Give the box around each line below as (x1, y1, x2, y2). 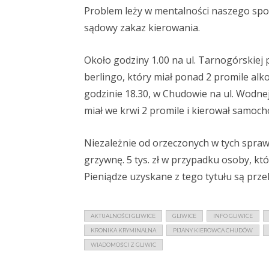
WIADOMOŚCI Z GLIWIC (91, 241, 156, 249)
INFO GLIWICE (213, 213, 253, 220)
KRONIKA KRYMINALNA (91, 227, 156, 234)
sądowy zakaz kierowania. (84, 21, 200, 35)
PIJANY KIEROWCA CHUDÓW (173, 227, 253, 234)
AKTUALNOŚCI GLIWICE (91, 213, 156, 220)
